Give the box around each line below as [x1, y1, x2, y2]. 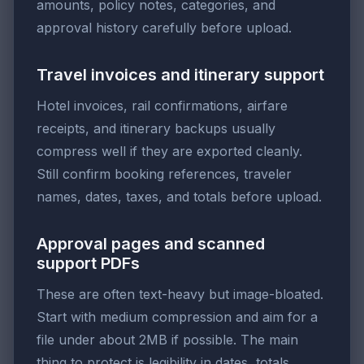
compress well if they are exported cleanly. [37, 143, 302, 160]
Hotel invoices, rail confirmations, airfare [37, 97, 288, 115]
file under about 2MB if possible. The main [37, 331, 298, 349]
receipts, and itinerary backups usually [37, 120, 275, 137]
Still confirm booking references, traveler [37, 166, 292, 183]
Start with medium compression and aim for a [37, 309, 318, 326]
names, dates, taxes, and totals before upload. [37, 188, 322, 206]
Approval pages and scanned [37, 234, 265, 254]
